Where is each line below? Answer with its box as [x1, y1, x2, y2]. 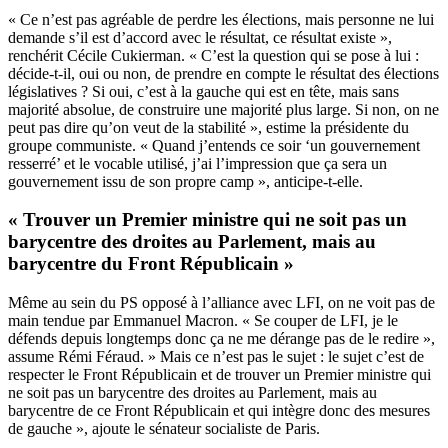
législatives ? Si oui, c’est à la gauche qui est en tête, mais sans [8, 82, 399, 100]
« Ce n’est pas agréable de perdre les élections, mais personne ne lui [8, 10, 434, 28]
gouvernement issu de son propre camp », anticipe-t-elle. [8, 172, 363, 190]
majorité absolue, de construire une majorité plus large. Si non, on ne [8, 100, 439, 118]
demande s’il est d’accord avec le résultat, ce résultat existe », [8, 28, 392, 46]
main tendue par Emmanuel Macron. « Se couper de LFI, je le [8, 312, 398, 330]
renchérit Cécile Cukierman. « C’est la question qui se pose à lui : [8, 46, 419, 64]
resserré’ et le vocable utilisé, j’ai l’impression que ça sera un [8, 154, 387, 172]
